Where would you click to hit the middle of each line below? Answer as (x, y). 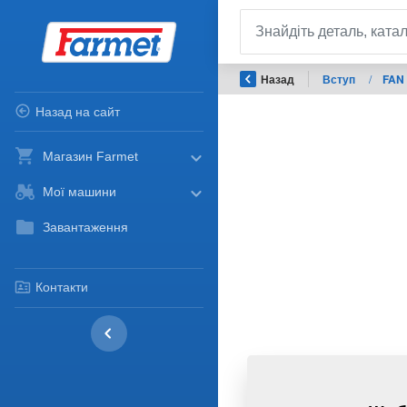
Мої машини (80, 192)
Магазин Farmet (91, 157)
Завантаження (86, 228)
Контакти (61, 288)
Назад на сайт (77, 111)
